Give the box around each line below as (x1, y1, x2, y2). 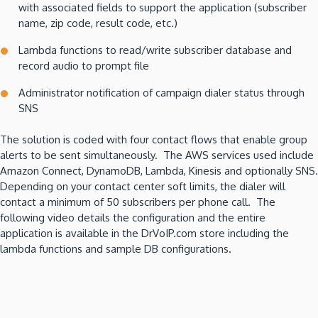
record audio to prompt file (18, 58, 149, 72)
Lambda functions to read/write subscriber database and (18, 43, 292, 57)
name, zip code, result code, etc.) (18, 16, 177, 30)
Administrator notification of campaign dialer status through (18, 85, 305, 99)
